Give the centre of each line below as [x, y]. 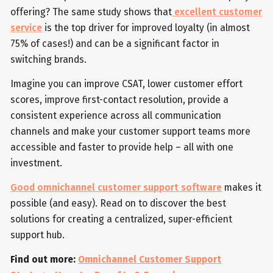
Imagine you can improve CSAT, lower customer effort [127, 84]
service [27, 28]
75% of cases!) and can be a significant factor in [115, 44]
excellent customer [217, 12]
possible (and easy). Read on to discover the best [119, 204]
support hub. [38, 235]
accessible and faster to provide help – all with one [122, 147]
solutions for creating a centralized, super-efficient [122, 219]
